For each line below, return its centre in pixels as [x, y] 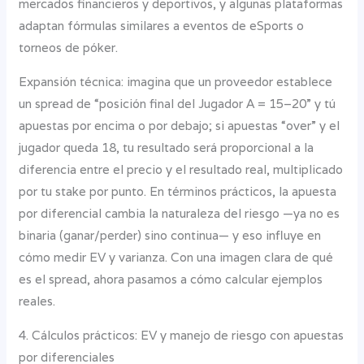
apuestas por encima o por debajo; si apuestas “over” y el [180, 125]
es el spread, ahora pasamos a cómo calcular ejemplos [171, 279]
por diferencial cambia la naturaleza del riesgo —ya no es [180, 213]
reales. [37, 301]
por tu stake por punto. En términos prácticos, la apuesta [178, 191]
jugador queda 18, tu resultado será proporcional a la [167, 147]
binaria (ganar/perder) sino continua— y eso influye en [170, 235]
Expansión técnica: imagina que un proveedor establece [176, 81]
